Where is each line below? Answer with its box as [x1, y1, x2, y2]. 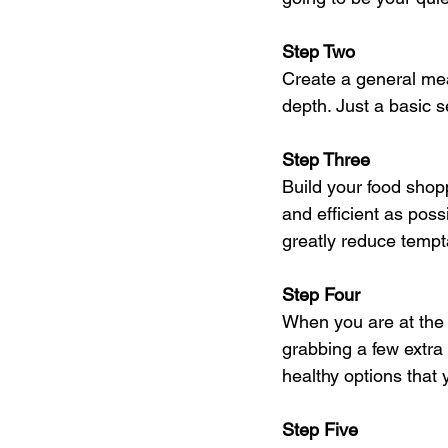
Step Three [282, 148, 370, 170]
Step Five [282, 418, 358, 440]
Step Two [282, 40, 355, 62]
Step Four [282, 283, 360, 305]
